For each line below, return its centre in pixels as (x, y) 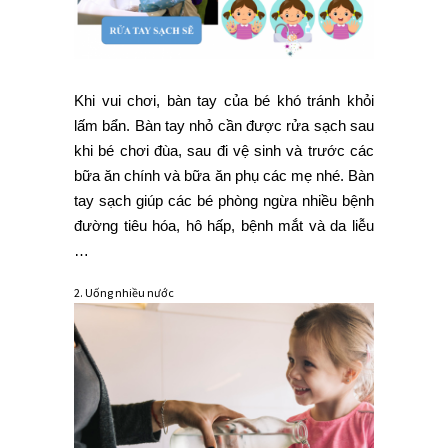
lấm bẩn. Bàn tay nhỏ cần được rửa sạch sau (224, 126)
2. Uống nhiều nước (124, 293)
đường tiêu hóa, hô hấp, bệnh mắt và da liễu (224, 226)
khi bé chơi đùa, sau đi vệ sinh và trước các (224, 151)
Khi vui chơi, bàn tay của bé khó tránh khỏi (224, 101)
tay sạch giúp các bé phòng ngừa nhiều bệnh (224, 201)
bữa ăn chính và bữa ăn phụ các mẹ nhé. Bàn (224, 176)
